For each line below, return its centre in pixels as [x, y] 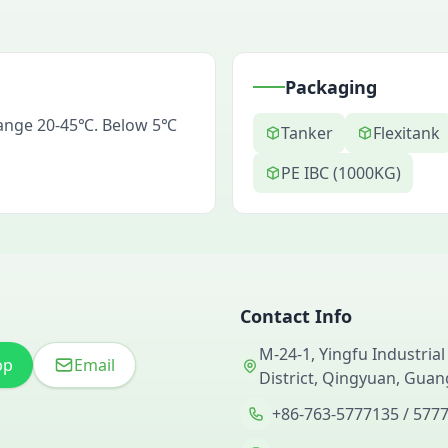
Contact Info [296, 316]
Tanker [307, 133]
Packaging [331, 87]
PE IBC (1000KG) [341, 173]
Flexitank [406, 133]
